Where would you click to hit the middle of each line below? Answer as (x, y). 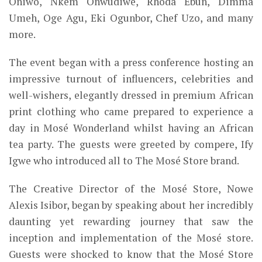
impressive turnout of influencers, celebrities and (131, 78)
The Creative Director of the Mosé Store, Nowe (131, 188)
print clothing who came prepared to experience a (131, 111)
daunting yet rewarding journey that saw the (131, 221)
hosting (221, 62)
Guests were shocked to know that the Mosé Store (131, 254)
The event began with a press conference (106, 62)
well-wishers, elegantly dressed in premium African (131, 95)
